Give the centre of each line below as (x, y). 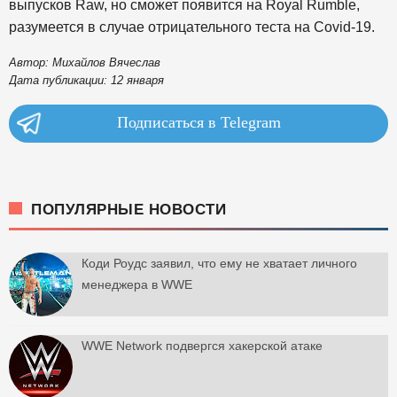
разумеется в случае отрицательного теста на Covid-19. (192, 27)
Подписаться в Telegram (198, 122)
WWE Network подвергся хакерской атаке (202, 346)
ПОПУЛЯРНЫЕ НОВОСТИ (128, 210)
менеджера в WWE (137, 285)
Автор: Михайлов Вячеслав (85, 62)
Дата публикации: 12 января (86, 80)
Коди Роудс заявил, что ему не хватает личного (219, 264)
